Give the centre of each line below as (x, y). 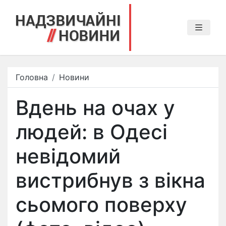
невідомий (68, 156)
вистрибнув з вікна (110, 180)
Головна (32, 77)
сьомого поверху (101, 205)
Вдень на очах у (95, 108)
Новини (74, 77)
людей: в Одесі (92, 132)
